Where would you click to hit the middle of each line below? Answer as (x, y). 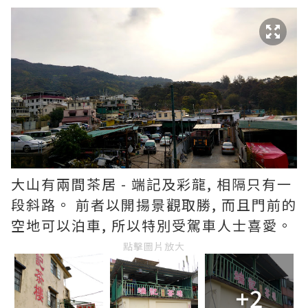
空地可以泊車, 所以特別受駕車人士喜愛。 (152, 225)
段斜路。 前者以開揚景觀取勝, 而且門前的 (154, 205)
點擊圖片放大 (154, 246)
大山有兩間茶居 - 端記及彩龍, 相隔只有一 (152, 184)
